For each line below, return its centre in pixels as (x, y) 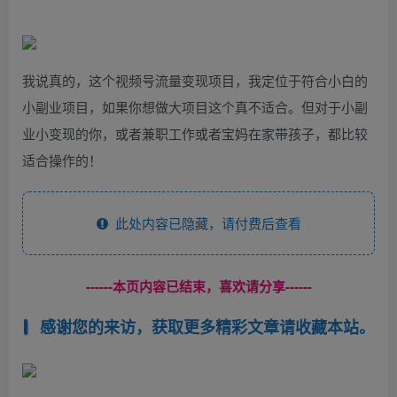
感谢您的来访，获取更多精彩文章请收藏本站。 (207, 327)
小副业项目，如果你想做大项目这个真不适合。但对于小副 (195, 107)
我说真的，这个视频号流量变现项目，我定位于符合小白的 (195, 80)
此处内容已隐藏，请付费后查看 (204, 223)
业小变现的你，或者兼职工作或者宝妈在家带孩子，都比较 (195, 133)
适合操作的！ (62, 160)
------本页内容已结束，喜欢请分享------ (198, 286)
